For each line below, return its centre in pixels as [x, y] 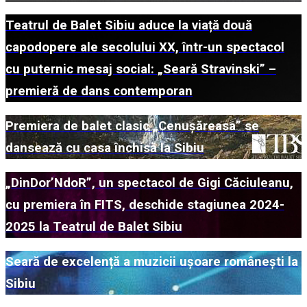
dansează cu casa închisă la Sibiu [105, 148]
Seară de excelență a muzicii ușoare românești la [152, 261]
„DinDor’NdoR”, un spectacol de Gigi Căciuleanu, [149, 183]
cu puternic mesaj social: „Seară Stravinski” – [141, 70]
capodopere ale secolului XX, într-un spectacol [145, 48]
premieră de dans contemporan [99, 91]
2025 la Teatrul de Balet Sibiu [94, 226]
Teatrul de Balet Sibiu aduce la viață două [129, 26]
